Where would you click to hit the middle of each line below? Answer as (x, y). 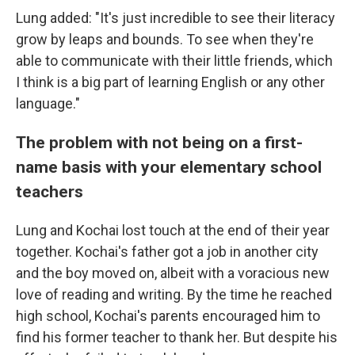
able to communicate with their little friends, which (174, 61)
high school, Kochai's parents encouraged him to (168, 316)
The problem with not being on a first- (159, 142)
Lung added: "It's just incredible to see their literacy (176, 18)
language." (48, 103)
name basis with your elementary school (169, 167)
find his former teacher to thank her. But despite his (177, 337)
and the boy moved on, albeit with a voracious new (173, 273)
